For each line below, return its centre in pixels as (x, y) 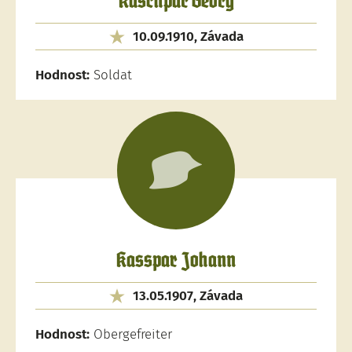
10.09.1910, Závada (188, 37)
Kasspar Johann (176, 261)
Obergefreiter (131, 334)
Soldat (111, 75)
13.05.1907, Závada (188, 296)
